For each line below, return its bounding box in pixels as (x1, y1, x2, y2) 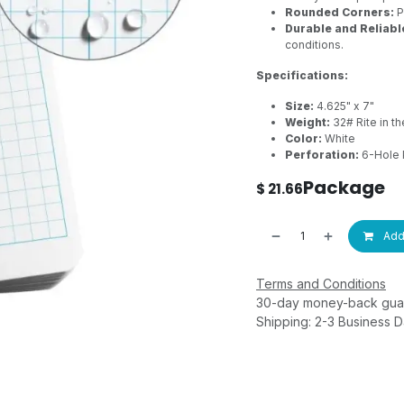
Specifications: (256, 69, 348, 82)
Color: (285, 132, 322, 145)
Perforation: (285, 148, 359, 161)
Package (303, 175, 385, 200)
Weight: (285, 115, 330, 129)
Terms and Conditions (256, 276, 386, 291)
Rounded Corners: (285, 5, 394, 19)
